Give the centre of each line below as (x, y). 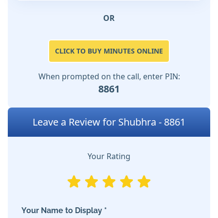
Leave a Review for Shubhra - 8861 (109, 122)
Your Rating (109, 156)
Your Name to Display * (64, 211)
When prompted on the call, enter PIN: (109, 77)
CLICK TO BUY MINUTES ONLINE (109, 51)
